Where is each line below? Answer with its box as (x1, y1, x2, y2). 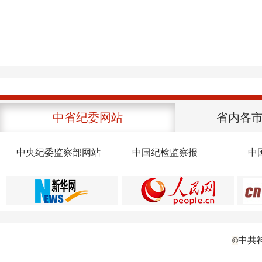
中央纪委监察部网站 (16, 147, 101, 157)
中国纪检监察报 (132, 147, 198, 157)
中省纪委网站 (53, 111, 123, 124)
